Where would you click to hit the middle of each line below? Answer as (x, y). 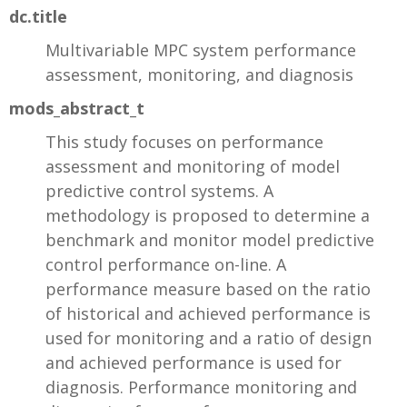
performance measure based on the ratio (208, 288)
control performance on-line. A (166, 264)
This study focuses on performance (184, 141)
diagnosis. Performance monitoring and (201, 387)
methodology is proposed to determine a (208, 215)
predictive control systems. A (159, 190)
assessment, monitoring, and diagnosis (199, 74)
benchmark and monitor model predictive (210, 239)
